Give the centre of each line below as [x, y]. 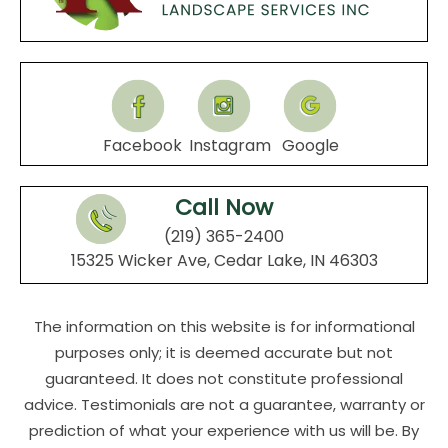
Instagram [230, 146]
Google [310, 146]
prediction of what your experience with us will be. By [224, 431]
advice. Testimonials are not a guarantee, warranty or [224, 405]
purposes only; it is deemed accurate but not [224, 353]
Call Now [224, 208]
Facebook [142, 146]
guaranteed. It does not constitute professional [224, 379]
